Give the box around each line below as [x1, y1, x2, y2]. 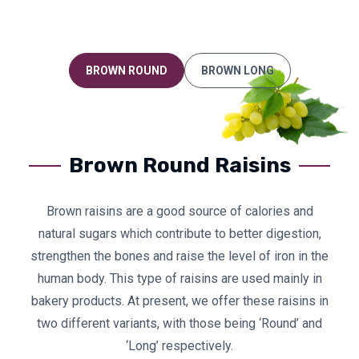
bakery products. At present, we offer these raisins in [30, 292, 329, 309]
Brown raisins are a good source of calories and [46, 203, 313, 219]
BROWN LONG [200, 63, 274, 77]
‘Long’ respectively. [126, 337, 233, 353]
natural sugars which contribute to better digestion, [38, 225, 321, 241]
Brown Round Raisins [68, 152, 291, 178]
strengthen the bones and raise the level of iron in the [30, 248, 329, 264]
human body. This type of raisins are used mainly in [37, 270, 322, 286]
